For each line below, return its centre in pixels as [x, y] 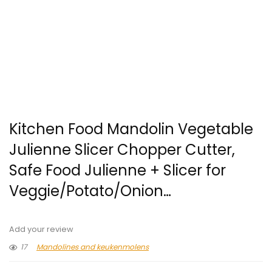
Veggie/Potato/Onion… [90, 191]
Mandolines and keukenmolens [93, 247]
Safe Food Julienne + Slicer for [117, 171]
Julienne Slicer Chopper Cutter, [122, 150]
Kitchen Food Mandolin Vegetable [131, 129]
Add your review [41, 229]
